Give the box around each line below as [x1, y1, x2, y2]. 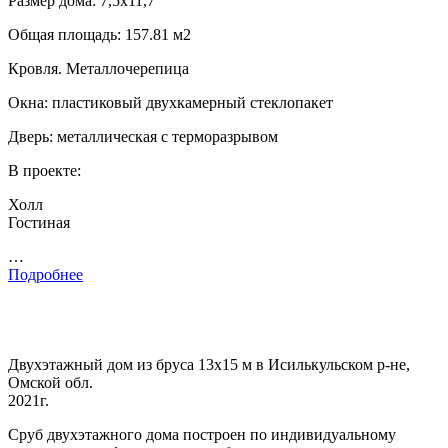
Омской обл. [8, 373, 93, 391]
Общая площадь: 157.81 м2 [8, 25, 191, 43]
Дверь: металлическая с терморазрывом [8, 127, 278, 145]
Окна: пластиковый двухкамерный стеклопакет [8, 93, 333, 111]
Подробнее [8, 265, 83, 283]
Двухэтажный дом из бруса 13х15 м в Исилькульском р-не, [8, 355, 410, 373]
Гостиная [8, 213, 70, 231]
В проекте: [8, 161, 81, 179]
